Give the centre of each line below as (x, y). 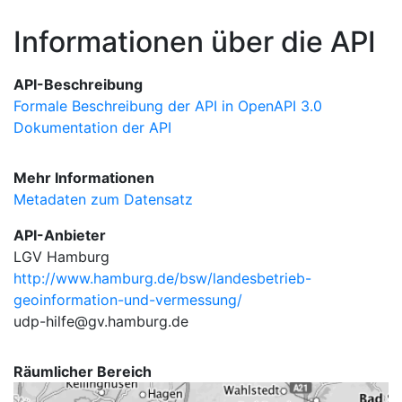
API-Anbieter (60, 235)
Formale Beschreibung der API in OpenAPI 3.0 (168, 106)
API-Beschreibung (78, 84)
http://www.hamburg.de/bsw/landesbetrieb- (162, 278)
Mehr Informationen (84, 178)
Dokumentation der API (92, 127)
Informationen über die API (195, 42)
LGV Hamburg (61, 257)
